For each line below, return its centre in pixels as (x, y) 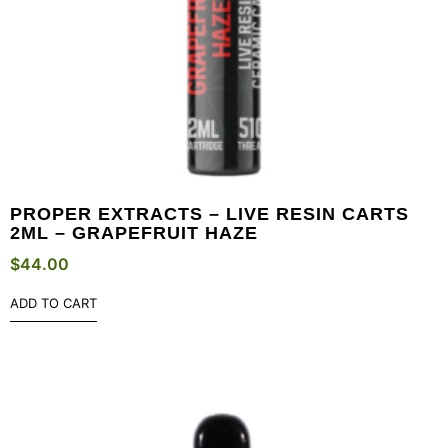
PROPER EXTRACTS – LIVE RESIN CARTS (209, 214)
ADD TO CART (53, 303)
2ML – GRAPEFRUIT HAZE (134, 233)
